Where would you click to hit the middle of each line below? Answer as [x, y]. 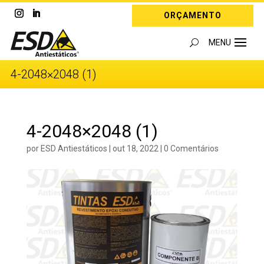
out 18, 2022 [135, 148]
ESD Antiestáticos [74, 148]
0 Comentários [191, 148]
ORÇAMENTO [193, 15]
